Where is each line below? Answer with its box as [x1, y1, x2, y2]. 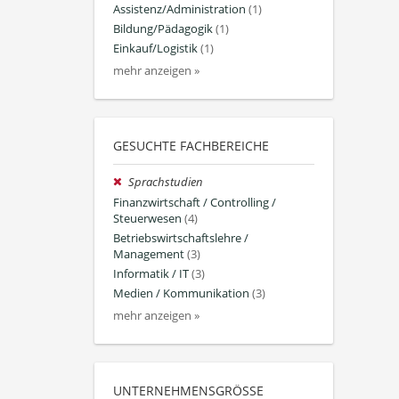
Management [113, 246, 184, 262]
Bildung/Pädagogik [113, 20, 213, 37]
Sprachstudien [128, 175, 204, 191]
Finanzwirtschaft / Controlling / [113, 194, 276, 210]
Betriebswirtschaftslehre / [113, 230, 248, 246]
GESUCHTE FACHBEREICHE [113, 137, 269, 155]
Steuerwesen [113, 210, 182, 226]
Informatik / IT [113, 265, 189, 281]
